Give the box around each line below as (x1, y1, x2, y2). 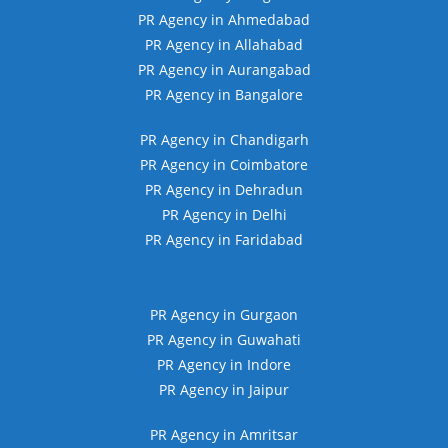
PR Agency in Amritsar (150, 425, 298, 445)
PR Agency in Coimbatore (140, 155, 308, 175)
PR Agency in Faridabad (145, 230, 303, 250)
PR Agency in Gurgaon (150, 305, 298, 325)
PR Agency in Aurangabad (137, 60, 311, 80)
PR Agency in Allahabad (145, 35, 303, 55)
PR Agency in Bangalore (145, 85, 303, 105)
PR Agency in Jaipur (159, 380, 289, 400)
